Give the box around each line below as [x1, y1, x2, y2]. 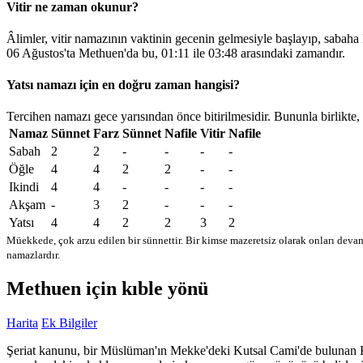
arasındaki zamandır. [237, 45, 345, 60]
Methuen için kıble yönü [6, 278, 208, 300]
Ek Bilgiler [41, 316, 97, 331]
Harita [6, 316, 38, 331]
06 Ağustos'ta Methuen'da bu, [6, 45, 161, 60]
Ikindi [9, 180, 39, 194]
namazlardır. [6, 249, 60, 262]
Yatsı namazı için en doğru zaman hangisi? [6, 78, 240, 92]
